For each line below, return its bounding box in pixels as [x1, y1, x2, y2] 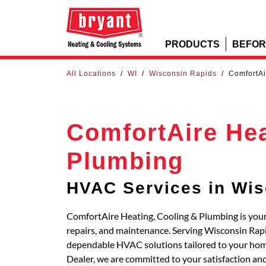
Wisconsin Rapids [149, 69, 217, 78]
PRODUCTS [165, 38, 220, 49]
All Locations [66, 69, 116, 78]
